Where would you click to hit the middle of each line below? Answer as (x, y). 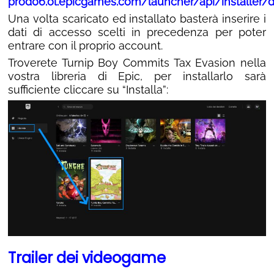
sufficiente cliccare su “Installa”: (88, 89)
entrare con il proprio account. (85, 45)
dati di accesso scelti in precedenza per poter (137, 32)
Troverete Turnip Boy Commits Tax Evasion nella (137, 62)
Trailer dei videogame (87, 258)
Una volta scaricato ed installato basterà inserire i (137, 18)
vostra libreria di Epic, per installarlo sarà (137, 76)
